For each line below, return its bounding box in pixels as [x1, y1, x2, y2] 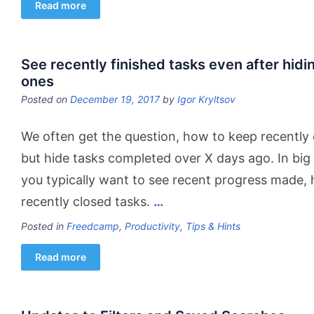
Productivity [125, 220, 180, 232]
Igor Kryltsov [177, 93, 235, 105]
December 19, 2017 [70, 93, 160, 105]
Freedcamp [67, 220, 119, 232]
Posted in [21, 220, 67, 232]
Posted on [21, 93, 70, 105]
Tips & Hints [186, 220, 240, 232]
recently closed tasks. [21, 194, 153, 209]
